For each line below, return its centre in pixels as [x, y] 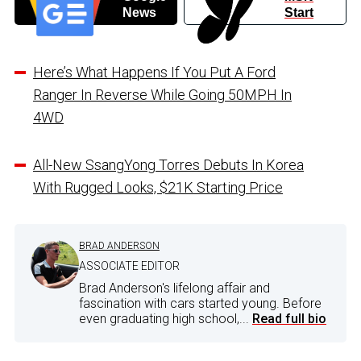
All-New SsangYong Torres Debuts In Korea [168, 165]
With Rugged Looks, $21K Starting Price [158, 188]
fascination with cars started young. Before [200, 304]
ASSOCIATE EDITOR [129, 266]
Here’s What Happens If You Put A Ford [154, 73]
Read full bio [289, 319]
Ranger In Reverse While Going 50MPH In [162, 95]
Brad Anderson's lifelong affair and [174, 288]
